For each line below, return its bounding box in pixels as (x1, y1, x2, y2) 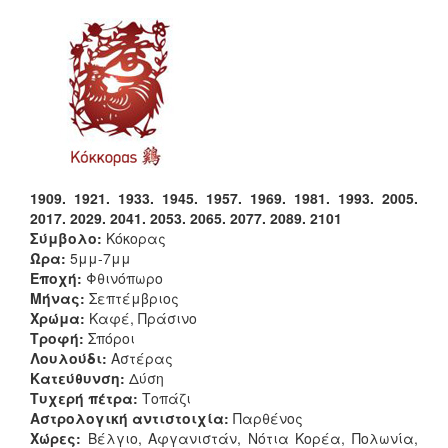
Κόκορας (106, 228, 170, 249)
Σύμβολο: (30, 228, 106, 249)
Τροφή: (30, 328, 88, 349)
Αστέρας (111, 348, 173, 369)
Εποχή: (30, 268, 86, 289)
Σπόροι (88, 328, 139, 349)
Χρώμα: (30, 308, 89, 329)
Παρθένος (233, 408, 307, 429)
